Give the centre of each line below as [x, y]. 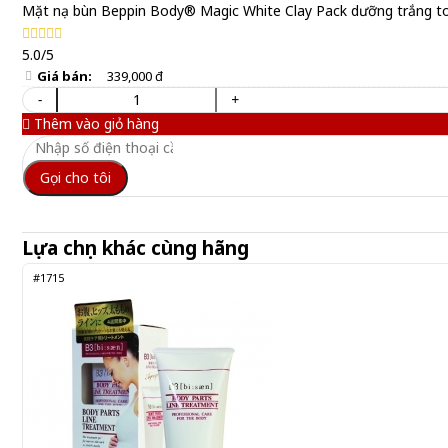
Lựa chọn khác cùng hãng [135, 248]
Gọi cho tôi [75, 177]
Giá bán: [64, 76]
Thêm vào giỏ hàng [94, 123]
